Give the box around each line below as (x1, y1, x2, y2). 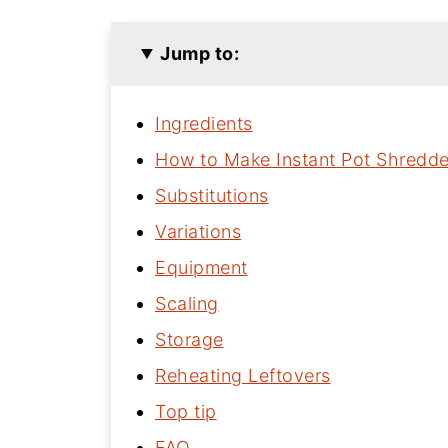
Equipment (155, 257, 248, 278)
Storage (155, 329, 224, 350)
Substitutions (155, 185, 269, 206)
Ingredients (155, 113, 253, 134)
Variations (155, 221, 241, 242)
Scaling (155, 293, 219, 314)
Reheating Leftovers (155, 365, 331, 386)
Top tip (155, 401, 217, 422)
